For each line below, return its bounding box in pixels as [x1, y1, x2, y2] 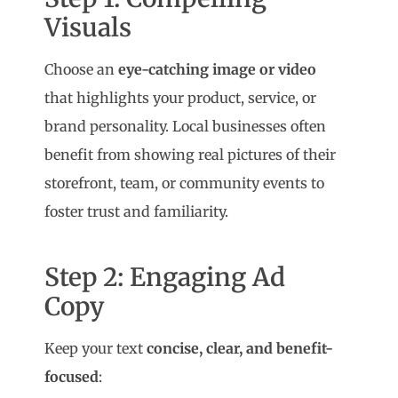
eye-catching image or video [118, 60, 317, 79]
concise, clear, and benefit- [147, 339, 334, 358]
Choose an [44, 60, 119, 79]
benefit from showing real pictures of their [44, 146, 337, 164]
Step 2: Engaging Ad [44, 261, 286, 294]
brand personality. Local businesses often [44, 117, 327, 136]
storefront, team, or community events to [44, 174, 325, 193]
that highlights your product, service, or [44, 89, 317, 107]
